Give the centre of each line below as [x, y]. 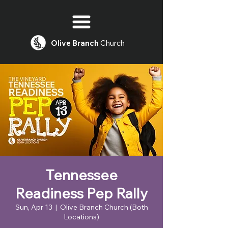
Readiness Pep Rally [81, 193]
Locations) [81, 217]
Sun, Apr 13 [34, 207]
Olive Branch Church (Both [104, 207]
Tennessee [81, 175]
